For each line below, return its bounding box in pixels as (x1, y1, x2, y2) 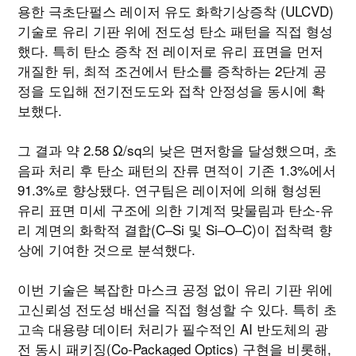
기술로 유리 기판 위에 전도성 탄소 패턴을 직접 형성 (17, 21, 334, 41)
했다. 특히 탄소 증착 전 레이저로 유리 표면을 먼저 (17, 41, 324, 61)
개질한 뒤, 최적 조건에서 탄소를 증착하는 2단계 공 (17, 60, 327, 81)
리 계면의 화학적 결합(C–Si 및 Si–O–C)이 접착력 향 (17, 219, 333, 240)
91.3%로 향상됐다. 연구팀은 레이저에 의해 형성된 (17, 180, 323, 200)
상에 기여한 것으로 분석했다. (17, 239, 196, 260)
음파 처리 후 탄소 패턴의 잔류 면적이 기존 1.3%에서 (17, 160, 337, 180)
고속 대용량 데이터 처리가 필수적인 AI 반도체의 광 (17, 319, 329, 339)
